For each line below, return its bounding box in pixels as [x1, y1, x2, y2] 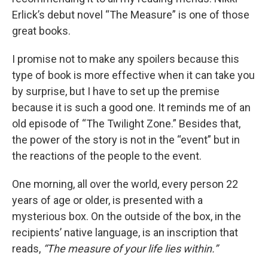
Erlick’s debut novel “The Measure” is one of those [12, 8, 249, 21]
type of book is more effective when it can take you [12, 69, 255, 81]
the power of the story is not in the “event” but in [12, 133, 240, 146]
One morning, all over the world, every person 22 [12, 178, 238, 190]
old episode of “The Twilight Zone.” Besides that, [12, 117, 240, 130]
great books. [12, 25, 71, 37]
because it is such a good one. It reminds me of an [12, 101, 251, 114]
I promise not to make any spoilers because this [12, 53, 239, 65]
